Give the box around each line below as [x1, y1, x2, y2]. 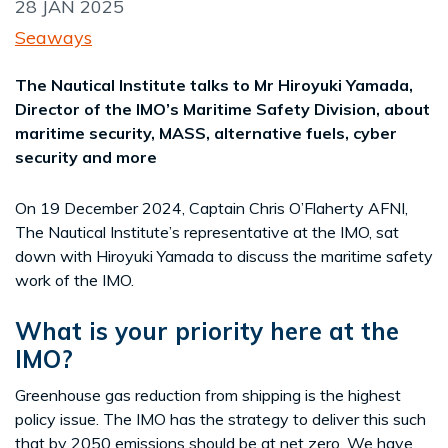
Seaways [15, 25, 92, 49]
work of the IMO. [15, 269, 134, 290]
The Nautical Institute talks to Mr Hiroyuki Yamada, [15, 74, 413, 95]
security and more [15, 146, 157, 167]
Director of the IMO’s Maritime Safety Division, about [15, 98, 430, 119]
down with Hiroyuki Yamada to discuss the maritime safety [15, 245, 433, 266]
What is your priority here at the [15, 315, 399, 346]
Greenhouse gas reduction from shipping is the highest [15, 384, 401, 405]
